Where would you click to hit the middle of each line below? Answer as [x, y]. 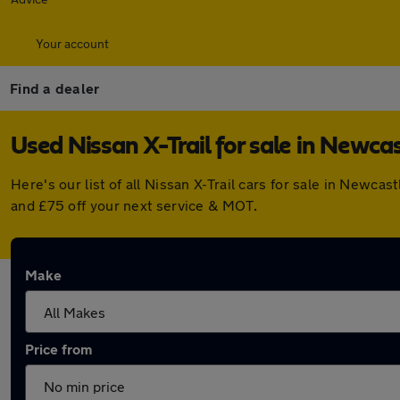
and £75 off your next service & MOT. [134, 205]
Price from [58, 349]
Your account [72, 43]
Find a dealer [55, 88]
